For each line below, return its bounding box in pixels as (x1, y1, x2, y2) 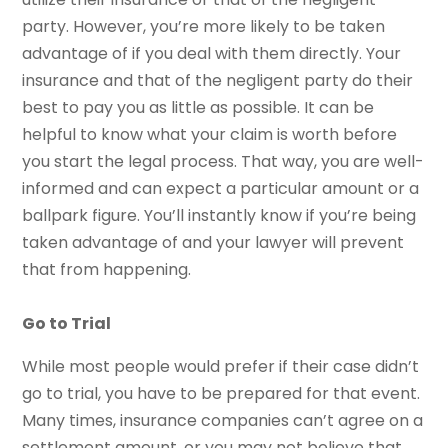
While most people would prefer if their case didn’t (22, 355, 420, 379)
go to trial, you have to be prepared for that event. (22, 382, 421, 406)
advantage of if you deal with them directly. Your (22, 42, 402, 66)
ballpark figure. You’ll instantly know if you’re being (22, 204, 417, 228)
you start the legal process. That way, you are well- (22, 150, 425, 174)
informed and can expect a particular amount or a (22, 177, 420, 201)
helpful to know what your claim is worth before (22, 123, 398, 147)
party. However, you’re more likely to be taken (22, 15, 386, 39)
